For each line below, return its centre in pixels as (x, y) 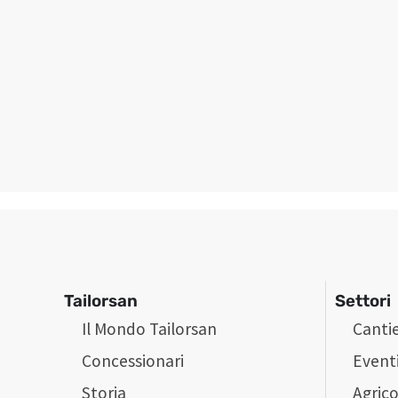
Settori (363, 301)
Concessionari (133, 360)
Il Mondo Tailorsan (149, 328)
